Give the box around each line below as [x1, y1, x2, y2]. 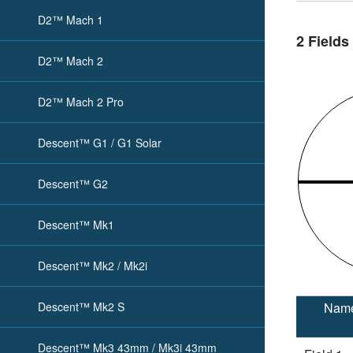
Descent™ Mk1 [38, 217, 114, 232]
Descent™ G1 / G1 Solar [38, 135, 162, 150]
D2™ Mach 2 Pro [38, 94, 124, 110]
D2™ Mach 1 [38, 12, 103, 28]
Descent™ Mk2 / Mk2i [38, 258, 147, 273]
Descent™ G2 [38, 176, 108, 191]
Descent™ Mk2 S [38, 299, 124, 314]
